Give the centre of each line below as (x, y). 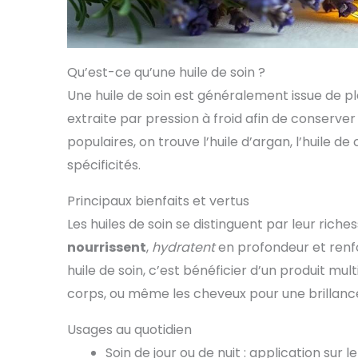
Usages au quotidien (129, 329)
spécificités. (104, 165)
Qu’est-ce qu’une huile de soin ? (166, 72)
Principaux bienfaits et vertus (158, 201)
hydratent (183, 247)
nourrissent (107, 247)
